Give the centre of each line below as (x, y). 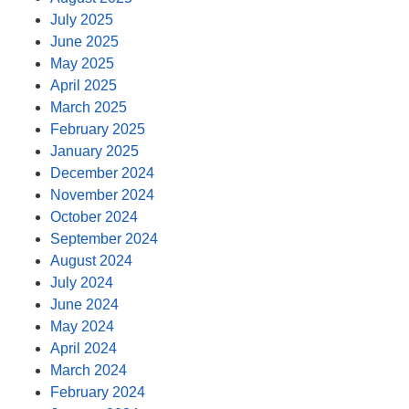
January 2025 (94, 152)
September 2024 (104, 239)
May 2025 (82, 64)
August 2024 (91, 261)
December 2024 (102, 173)
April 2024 (84, 349)
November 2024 (102, 195)
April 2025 (84, 86)
